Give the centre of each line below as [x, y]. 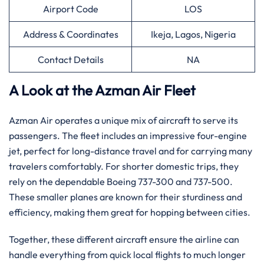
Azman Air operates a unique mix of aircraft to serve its [123, 120]
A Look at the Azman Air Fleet [102, 90]
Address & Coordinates [70, 34]
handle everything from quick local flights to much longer [127, 255]
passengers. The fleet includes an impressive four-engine [128, 136]
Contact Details [70, 60]
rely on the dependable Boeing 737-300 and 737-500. [121, 181]
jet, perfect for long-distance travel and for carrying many [131, 151]
